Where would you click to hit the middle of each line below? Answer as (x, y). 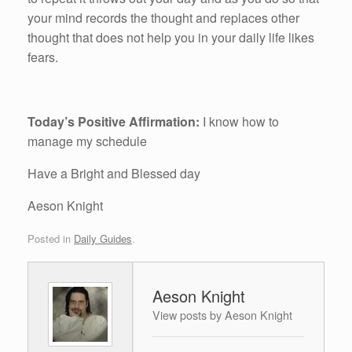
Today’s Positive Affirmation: (114, 122)
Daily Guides (103, 238)
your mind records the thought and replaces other (163, 18)
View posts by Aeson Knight (222, 314)
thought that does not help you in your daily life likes (171, 38)
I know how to (239, 122)
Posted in (51, 238)
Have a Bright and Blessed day (114, 174)
